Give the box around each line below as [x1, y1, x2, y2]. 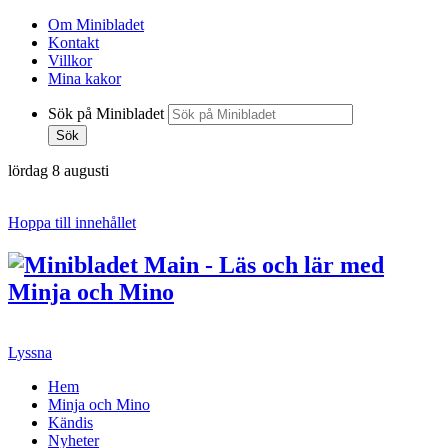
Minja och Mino [48, 395, 150, 413]
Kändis [48, 413, 93, 431]
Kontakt [48, 34, 99, 51]
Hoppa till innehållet [8, 214, 136, 231]
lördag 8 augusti [8, 162, 109, 179]
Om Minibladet [48, 16, 144, 33]
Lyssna [8, 343, 52, 361]
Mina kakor [48, 70, 121, 87]
